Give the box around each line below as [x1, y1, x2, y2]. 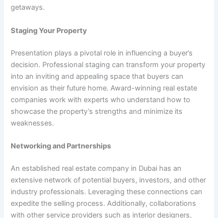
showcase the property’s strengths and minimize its [11, 107, 183, 116]
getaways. [11, 3, 45, 12]
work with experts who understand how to [47, 95, 191, 104]
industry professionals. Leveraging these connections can [11, 187, 203, 196]
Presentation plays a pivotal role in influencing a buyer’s [11, 48, 193, 57]
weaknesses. [11, 118, 54, 127]
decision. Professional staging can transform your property [11, 60, 206, 69]
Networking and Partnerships [11, 141, 111, 150]
